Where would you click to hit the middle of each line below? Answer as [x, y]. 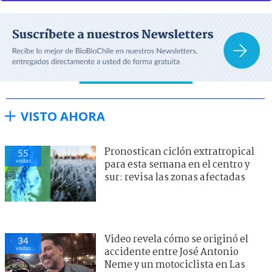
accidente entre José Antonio [172, 252]
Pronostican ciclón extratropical [179, 152]
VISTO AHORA [63, 116]
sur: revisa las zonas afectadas [175, 177]
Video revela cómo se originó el [176, 239]
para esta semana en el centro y [177, 165]
